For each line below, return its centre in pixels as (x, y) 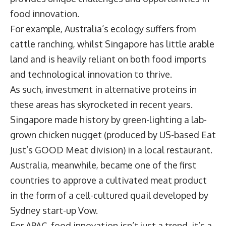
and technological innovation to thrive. (92, 74)
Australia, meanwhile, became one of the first (103, 165)
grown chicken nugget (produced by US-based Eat (113, 135)
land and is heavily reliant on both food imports (108, 59)
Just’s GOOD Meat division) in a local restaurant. (111, 150)
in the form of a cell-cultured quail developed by (109, 195)
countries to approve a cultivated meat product (108, 180)
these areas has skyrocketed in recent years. (101, 105)
